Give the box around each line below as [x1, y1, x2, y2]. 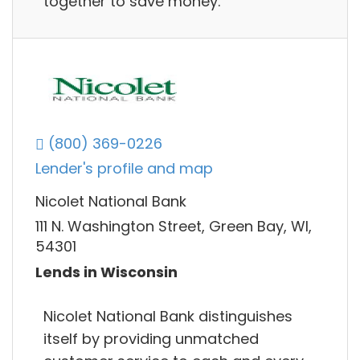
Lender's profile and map [35, 158, 213, 179]
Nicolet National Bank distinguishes [43, 305, 292, 326]
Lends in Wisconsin [35, 261, 178, 282]
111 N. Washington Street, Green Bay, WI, [35, 216, 312, 237]
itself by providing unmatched [43, 328, 259, 349]
